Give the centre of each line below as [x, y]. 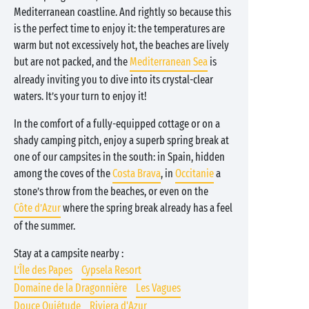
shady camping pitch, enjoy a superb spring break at [121, 140]
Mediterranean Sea [169, 62]
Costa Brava [137, 173]
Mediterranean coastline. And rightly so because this [122, 12]
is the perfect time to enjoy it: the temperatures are [119, 29]
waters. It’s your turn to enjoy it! [80, 96]
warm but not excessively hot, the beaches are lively [121, 45]
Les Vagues [158, 288]
